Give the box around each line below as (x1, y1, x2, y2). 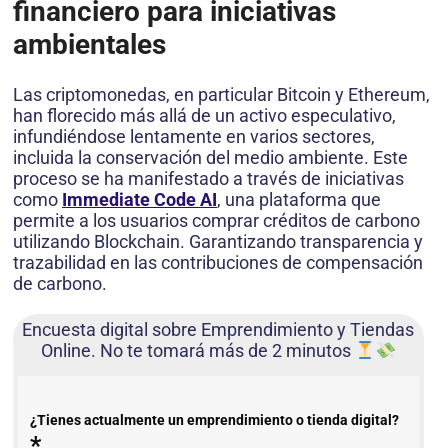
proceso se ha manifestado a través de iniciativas (13, 168, 404, 190)
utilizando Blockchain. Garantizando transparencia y (13, 231, 423, 253)
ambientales (13, 28, 166, 62)
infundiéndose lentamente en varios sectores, (13, 126, 375, 148)
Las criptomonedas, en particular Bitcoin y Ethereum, (13, 84, 430, 106)
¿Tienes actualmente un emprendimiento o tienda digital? (30, 412, 399, 429)
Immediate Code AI (62, 189, 217, 211)
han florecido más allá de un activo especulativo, (13, 105, 396, 127)
